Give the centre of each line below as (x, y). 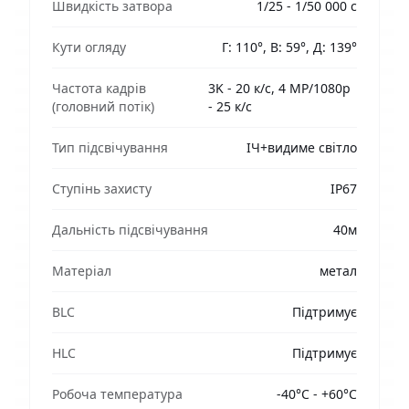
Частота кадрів (99, 88)
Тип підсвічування (110, 147)
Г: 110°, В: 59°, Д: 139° (289, 47)
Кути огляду (89, 47)
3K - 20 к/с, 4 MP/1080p (280, 88)
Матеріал (82, 271)
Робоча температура (117, 394)
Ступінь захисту (102, 189)
